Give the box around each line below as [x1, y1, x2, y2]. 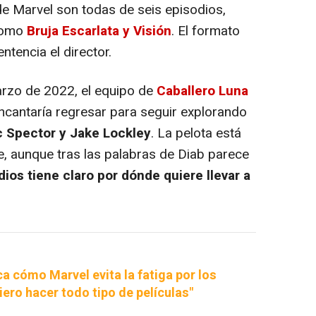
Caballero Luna [157, 81, 248, 102]
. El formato [171, 21, 240, 42]
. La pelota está [151, 123, 241, 144]
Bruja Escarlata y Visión [27, 21, 171, 42]
